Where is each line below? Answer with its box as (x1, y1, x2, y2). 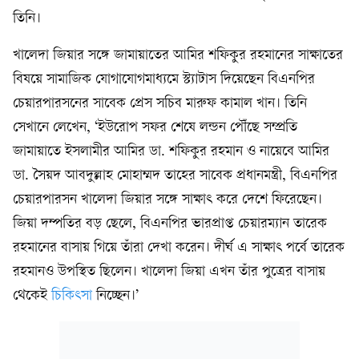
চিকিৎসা (51, 288, 92, 304)
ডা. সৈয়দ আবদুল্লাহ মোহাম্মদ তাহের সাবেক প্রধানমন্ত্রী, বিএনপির (13, 168, 337, 184)
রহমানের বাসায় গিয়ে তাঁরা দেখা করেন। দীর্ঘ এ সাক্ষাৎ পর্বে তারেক (13, 240, 345, 256)
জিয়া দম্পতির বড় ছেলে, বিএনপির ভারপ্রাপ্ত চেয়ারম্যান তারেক (13, 216, 327, 232)
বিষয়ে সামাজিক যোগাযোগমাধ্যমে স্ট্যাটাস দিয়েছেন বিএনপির (13, 72, 315, 87)
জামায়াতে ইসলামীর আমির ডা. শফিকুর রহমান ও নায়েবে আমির (13, 144, 329, 159)
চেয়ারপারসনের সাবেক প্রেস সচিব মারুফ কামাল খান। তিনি (13, 96, 307, 111)
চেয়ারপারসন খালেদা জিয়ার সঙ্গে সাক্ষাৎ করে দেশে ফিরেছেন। (13, 192, 322, 208)
